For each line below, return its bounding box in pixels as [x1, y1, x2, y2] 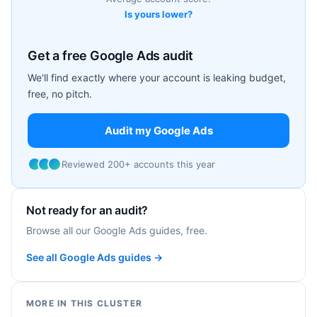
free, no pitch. [28, 87, 92, 100]
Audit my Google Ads [104, 123, 213, 137]
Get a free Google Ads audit [28, 47, 194, 63]
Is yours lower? [125, 8, 192, 20]
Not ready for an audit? [26, 202, 149, 217]
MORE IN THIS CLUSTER [26, 297, 142, 309]
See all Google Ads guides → [26, 250, 163, 263]
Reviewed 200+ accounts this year [62, 158, 215, 170]
